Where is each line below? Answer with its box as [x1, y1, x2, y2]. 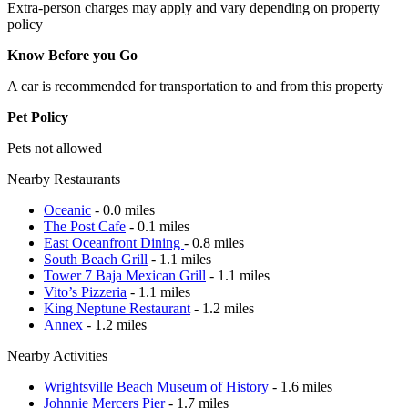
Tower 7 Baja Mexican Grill [44, 267, 206, 283]
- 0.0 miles [91, 201, 155, 218]
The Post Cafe [44, 218, 126, 234]
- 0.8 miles [184, 234, 244, 250]
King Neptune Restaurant [44, 300, 190, 316]
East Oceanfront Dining [44, 234, 184, 250]
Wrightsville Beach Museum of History [44, 378, 269, 394]
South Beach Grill [44, 250, 148, 267]
